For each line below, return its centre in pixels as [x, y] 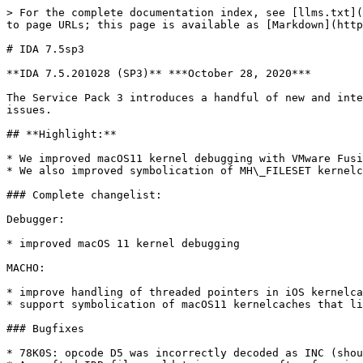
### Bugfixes [45, 329]
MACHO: [26, 268]
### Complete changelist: [84, 195]
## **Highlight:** [62, 134]
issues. [29, 110]
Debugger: [36, 219]
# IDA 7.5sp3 [45, 49]
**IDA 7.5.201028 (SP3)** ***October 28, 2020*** [159, 73]
